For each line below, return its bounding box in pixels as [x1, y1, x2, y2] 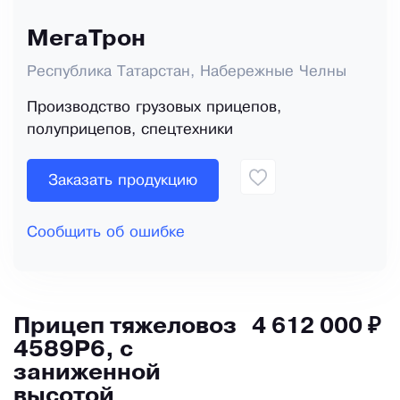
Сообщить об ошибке [27, 226, 185, 240]
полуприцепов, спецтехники [27, 123, 233, 137]
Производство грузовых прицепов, [27, 101, 281, 115]
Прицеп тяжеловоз [13, 317, 237, 338]
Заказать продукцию [48, 173, 197, 187]
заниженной [13, 363, 161, 385]
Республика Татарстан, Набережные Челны [27, 65, 346, 79]
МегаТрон [27, 29, 146, 51]
